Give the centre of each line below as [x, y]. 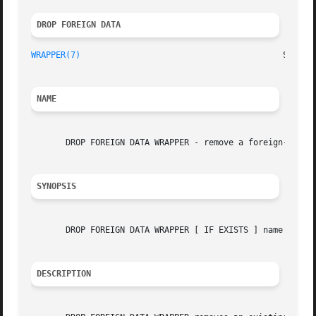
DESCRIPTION [64, 274]
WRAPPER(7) [56, 55]
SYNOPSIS [57, 187]
